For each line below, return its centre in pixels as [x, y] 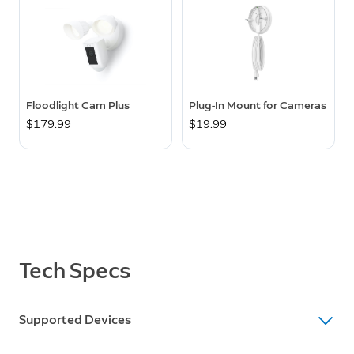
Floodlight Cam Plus [78, 106]
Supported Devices [75, 320]
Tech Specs [75, 271]
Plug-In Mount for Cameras [258, 106]
